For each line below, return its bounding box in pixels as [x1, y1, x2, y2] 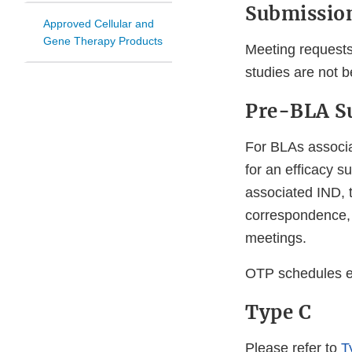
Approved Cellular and [43, 17, 154, 31]
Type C [245, 300, 311, 325]
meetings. [245, 230, 306, 247]
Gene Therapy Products [43, 35, 163, 48]
